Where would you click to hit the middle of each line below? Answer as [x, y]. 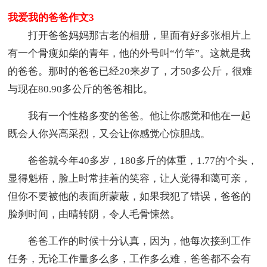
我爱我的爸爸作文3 [51, 18]
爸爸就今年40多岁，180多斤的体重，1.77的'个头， [133, 161]
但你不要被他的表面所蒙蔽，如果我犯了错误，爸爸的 [130, 197]
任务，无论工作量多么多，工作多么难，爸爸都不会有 [130, 259]
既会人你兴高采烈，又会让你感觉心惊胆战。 [109, 134]
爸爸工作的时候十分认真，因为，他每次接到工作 [130, 241]
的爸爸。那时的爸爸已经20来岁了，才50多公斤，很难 [130, 72]
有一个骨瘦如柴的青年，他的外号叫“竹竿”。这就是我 [129, 54]
